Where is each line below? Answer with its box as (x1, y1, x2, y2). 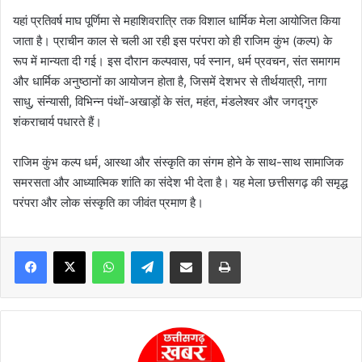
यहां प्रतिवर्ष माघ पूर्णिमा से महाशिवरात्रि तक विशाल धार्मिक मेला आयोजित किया (13, 13, 340, 29)
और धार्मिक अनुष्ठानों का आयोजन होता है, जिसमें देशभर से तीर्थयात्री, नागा (13, 74, 326, 90)
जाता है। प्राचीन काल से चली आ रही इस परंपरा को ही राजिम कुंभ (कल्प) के (13, 33, 332, 49)
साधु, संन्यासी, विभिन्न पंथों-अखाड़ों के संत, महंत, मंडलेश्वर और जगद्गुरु (13, 94, 318, 110)
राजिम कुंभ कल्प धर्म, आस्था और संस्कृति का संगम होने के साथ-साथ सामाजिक (13, 154, 343, 170)
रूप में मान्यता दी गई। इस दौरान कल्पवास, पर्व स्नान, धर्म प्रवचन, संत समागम (13, 53, 340, 69)
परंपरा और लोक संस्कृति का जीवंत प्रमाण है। (13, 195, 204, 211)
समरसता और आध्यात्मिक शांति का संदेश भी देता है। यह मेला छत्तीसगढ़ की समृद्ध (13, 175, 347, 191)
